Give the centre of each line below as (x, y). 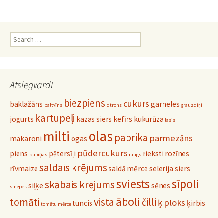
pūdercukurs (102, 153)
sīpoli (185, 184)
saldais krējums (73, 168)
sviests (133, 184)
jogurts (22, 119)
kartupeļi (55, 118)
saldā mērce (128, 169)
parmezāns (171, 138)
